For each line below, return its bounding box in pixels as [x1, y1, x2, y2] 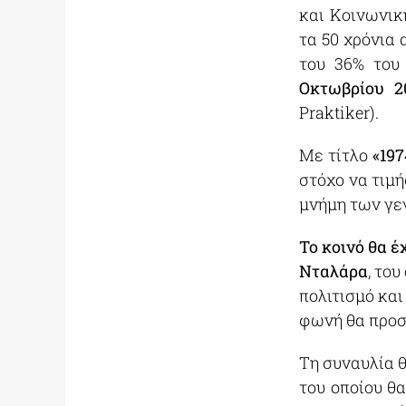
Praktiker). [298, 101, 379, 123]
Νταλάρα [298, 260, 368, 282]
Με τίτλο [298, 144, 372, 166]
